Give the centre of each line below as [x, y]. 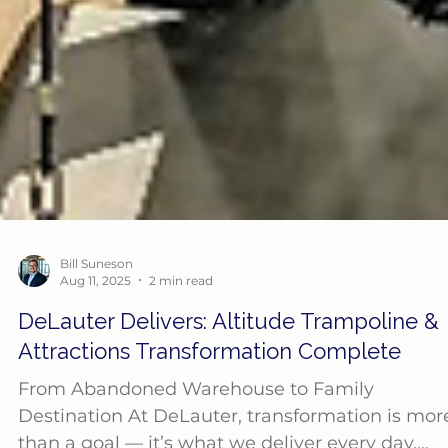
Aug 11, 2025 [95, 320]
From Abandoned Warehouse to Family [196, 428]
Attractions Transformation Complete [209, 390]
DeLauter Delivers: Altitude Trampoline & [228, 360]
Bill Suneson [96, 303]
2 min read [181, 320]
